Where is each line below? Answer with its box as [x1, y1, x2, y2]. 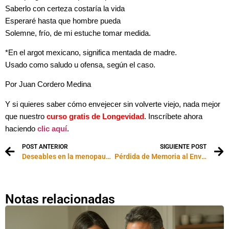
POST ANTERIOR [22, 143, 68, 151]
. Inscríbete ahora [144, 112, 202, 121]
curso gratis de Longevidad [47, 112, 144, 121]
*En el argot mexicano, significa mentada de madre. [5, 48, 177, 57]
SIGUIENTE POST [160, 143, 207, 151]
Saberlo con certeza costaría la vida [5, 4, 125, 13]
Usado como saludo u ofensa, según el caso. [5, 60, 155, 69]
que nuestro [5, 112, 47, 121]
